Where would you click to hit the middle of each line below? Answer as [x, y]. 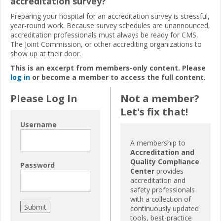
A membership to [158, 143]
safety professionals [163, 189]
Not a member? [160, 98]
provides [169, 171]
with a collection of [161, 199]
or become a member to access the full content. [118, 77]
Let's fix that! [154, 111]
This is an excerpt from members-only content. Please [108, 68]
